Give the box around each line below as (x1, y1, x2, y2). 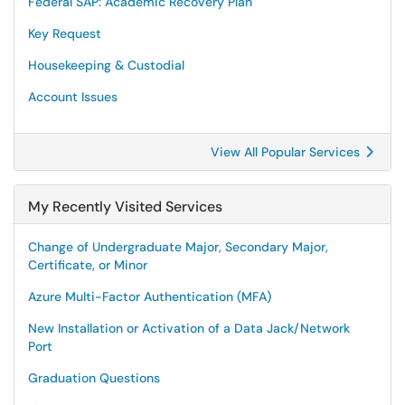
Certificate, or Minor (28, 257, 147, 273)
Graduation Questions (28, 370, 160, 386)
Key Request (28, 25, 101, 42)
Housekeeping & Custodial (28, 57, 184, 73)
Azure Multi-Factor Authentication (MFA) (28, 288, 271, 305)
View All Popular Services (211, 144, 363, 160)
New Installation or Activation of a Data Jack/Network (28, 320, 350, 336)
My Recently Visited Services (28, 197, 222, 216)
